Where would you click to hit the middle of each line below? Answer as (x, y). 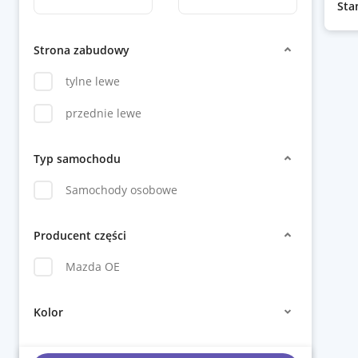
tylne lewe (93, 81)
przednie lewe (103, 113)
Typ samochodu (77, 158)
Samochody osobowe (121, 190)
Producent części (80, 235)
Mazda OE (93, 267)
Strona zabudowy (82, 50)
